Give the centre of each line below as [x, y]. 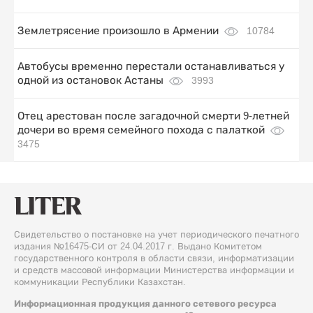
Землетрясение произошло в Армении [118, 30]
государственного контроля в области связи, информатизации [154, 258]
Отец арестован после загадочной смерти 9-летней [153, 115]
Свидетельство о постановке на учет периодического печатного [156, 234]
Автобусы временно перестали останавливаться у [151, 66]
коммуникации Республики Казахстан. [100, 282]
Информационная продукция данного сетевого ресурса [145, 303]
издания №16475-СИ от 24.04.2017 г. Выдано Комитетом [138, 246]
